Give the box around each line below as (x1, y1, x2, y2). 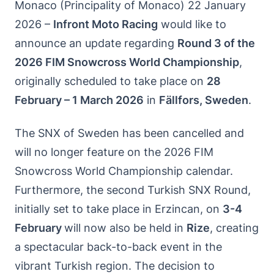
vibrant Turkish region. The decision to (15, 259, 215, 272)
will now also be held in (64, 221, 187, 234)
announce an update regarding (15, 37, 177, 50)
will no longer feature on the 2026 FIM (15, 145, 213, 158)
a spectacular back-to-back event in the (15, 240, 222, 253)
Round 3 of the (177, 37, 255, 50)
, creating (210, 221, 259, 234)
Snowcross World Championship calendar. (15, 164, 233, 177)
